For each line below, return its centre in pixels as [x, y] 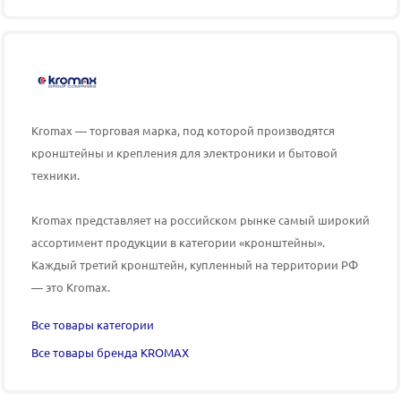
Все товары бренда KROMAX [110, 352]
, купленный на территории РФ [271, 264]
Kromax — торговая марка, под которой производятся [183, 130]
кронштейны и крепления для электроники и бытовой [184, 152]
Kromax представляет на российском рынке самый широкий [200, 219]
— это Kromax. [71, 286]
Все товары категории [93, 324]
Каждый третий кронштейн [108, 264]
